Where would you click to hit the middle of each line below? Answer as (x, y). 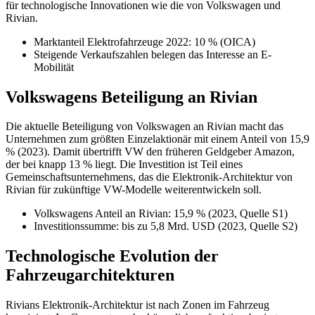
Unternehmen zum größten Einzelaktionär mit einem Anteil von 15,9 (157, 139)
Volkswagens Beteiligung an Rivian (131, 97)
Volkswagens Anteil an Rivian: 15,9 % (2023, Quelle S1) (161, 214)
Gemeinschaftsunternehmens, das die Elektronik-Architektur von (149, 177)
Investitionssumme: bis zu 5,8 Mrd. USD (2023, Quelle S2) (166, 226)
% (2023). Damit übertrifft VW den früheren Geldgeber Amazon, (150, 152)
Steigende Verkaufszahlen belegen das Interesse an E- (153, 54)
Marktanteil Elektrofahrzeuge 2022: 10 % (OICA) (144, 41)
